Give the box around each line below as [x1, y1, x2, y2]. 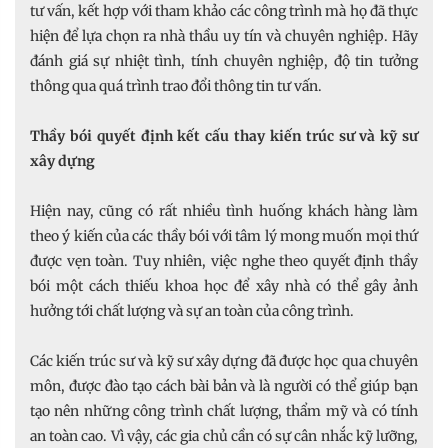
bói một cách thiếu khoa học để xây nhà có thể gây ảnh [30, 276, 418, 295]
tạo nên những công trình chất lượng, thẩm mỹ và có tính [30, 401, 418, 420]
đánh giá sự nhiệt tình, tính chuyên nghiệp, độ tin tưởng [30, 51, 418, 70]
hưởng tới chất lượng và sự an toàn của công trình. [30, 301, 354, 320]
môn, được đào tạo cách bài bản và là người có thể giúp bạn [30, 376, 418, 395]
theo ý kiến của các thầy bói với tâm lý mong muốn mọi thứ [30, 226, 418, 245]
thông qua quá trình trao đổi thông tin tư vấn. [30, 76, 328, 95]
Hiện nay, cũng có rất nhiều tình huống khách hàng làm [30, 201, 418, 220]
